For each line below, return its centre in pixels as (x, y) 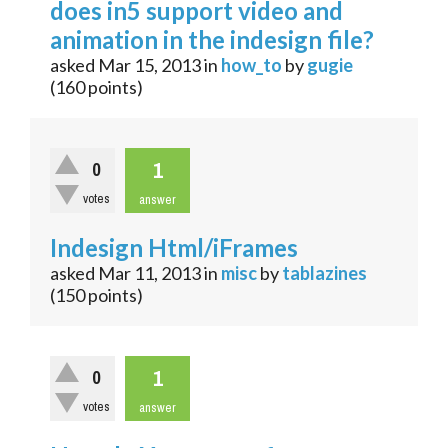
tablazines (324, 273)
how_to (251, 65)
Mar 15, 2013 (149, 65)
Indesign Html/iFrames (174, 248)
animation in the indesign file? (212, 40)
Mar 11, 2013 (149, 273)
